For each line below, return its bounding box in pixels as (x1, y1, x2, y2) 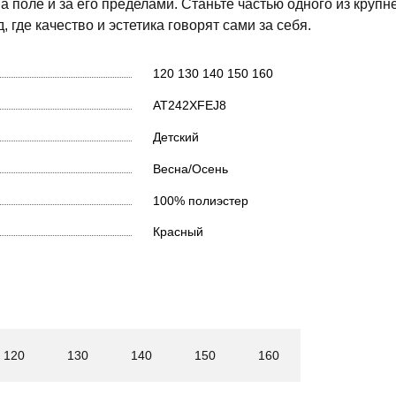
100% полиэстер (152, 193, 248, 208)
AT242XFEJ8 (152, 98, 226, 113)
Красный (152, 225, 203, 240)
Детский (152, 129, 199, 144)
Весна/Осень (152, 161, 228, 176)
